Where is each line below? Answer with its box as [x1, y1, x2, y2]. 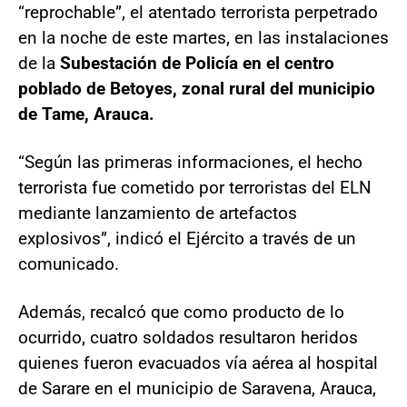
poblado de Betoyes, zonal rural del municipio [18, 77, 375, 99]
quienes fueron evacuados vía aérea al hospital [18, 352, 378, 373]
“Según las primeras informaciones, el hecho [18, 151, 362, 173]
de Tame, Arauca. [18, 103, 154, 124]
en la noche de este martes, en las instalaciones [18, 26, 389, 48]
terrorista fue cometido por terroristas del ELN [18, 176, 372, 198]
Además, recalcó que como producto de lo [18, 301, 344, 323]
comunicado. [18, 253, 119, 274]
